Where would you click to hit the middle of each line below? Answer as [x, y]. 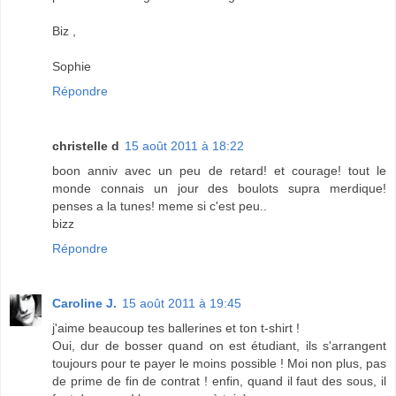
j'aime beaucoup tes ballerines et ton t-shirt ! [176, 328]
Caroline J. [84, 304]
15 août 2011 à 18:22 [184, 146]
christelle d [86, 146]
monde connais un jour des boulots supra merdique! [219, 189]
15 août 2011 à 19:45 [182, 304]
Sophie [72, 67]
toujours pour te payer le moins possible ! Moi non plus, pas [219, 364]
